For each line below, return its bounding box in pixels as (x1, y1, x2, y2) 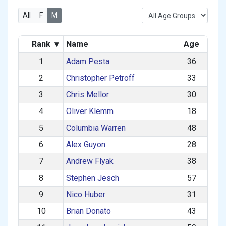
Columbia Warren (66, 123, 126, 133)
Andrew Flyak (66, 156, 114, 166)
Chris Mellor (66, 90, 109, 99)
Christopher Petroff (66, 73, 135, 83)
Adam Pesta (66, 56, 109, 66)
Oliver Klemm (66, 106, 114, 116)
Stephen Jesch (66, 173, 119, 183)
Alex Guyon (66, 140, 105, 149)
